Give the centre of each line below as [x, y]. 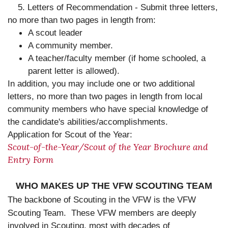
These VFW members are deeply [134, 213]
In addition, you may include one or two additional [101, 84]
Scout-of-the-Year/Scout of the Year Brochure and [108, 147]
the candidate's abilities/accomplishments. [90, 122]
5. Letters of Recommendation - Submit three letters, [113, 7]
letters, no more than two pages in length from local [105, 96]
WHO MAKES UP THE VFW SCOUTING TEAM [114, 186]
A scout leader [56, 33]
